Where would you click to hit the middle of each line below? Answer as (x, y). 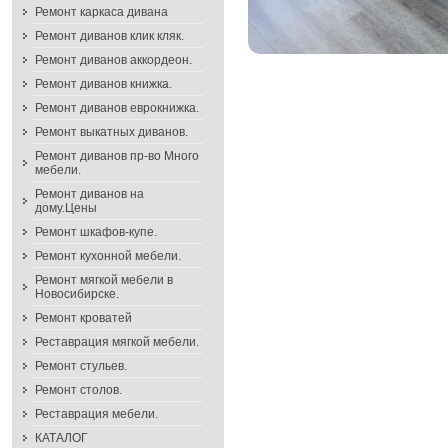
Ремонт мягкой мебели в (104, 280)
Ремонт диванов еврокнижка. (117, 108)
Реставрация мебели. (96, 414)
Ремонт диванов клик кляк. (109, 36)
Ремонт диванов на (89, 194)
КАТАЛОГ (61, 438)
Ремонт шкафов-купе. (96, 232)
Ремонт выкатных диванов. (111, 132)
